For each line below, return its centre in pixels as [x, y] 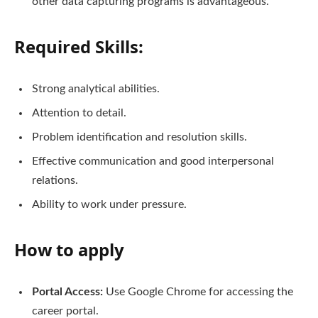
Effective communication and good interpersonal [153, 161]
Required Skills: [79, 46]
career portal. [65, 311]
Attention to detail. [79, 113]
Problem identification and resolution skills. [139, 137]
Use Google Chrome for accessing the [198, 291]
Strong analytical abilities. [96, 88]
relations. [55, 180]
